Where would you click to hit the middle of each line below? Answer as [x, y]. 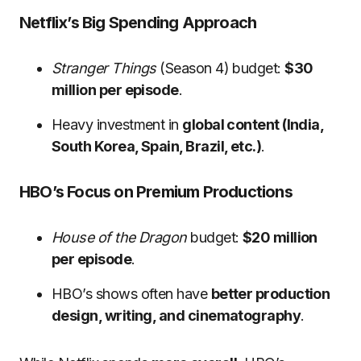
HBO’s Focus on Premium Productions [156, 192]
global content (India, [253, 124]
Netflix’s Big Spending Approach [138, 23]
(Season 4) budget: [220, 68]
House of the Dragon [119, 237]
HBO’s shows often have [131, 294]
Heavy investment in [117, 124]
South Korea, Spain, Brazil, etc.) [157, 146]
